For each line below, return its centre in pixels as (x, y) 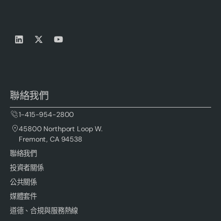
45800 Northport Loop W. (61, 129)
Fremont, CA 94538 (51, 139)
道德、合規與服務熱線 (44, 211)
